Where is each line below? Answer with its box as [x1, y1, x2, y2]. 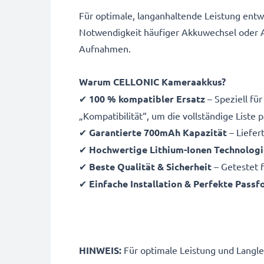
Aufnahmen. [79, 42, 131, 54]
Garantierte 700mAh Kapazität [89, 126, 227, 138]
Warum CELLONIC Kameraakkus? [79, 75, 226, 88]
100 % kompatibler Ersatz [89, 93, 205, 105]
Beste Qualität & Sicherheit [89, 160, 212, 173]
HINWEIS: [79, 244, 121, 256]
